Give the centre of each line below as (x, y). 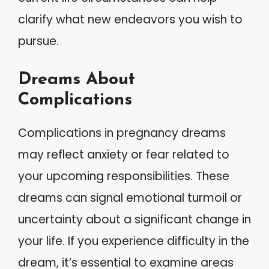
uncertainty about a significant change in (134, 219)
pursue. (38, 41)
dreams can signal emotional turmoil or (130, 198)
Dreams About (77, 79)
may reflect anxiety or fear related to (124, 154)
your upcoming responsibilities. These (124, 176)
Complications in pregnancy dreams (122, 133)
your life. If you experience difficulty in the (134, 241)
